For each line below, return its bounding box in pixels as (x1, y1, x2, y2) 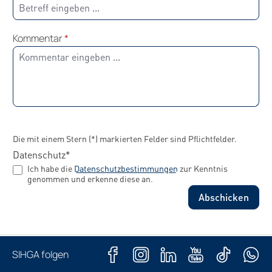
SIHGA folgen (12, 248, 69, 262)
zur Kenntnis (178, 163, 228, 174)
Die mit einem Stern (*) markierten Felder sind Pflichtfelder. (13, 133, 237, 144)
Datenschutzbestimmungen (74, 163, 178, 174)
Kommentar (13, 32, 64, 46)
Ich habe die (27, 163, 74, 174)
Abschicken (199, 191, 249, 204)
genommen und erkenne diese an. (27, 173, 153, 185)
